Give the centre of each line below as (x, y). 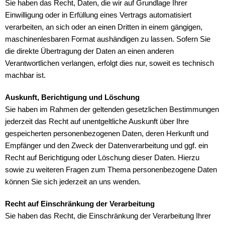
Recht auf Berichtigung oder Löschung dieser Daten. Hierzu (102, 158)
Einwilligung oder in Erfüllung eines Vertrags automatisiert (98, 15)
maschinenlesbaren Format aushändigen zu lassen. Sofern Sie (108, 39)
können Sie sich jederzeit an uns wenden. (73, 182)
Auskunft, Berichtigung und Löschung (72, 97)
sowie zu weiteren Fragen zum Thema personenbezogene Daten (111, 170)
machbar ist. (25, 75)
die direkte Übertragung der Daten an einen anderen (89, 51)
